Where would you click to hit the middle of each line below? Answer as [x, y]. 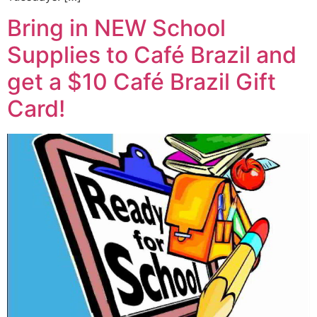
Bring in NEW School [116, 28]
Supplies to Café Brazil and [152, 54]
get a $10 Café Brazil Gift [142, 81]
